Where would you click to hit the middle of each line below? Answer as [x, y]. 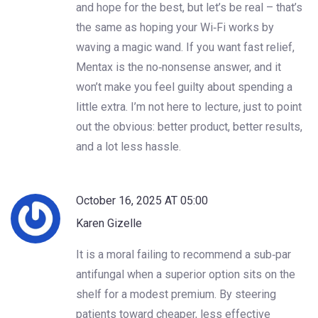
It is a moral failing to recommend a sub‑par [183, 254]
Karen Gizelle [109, 223]
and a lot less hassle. [128, 146]
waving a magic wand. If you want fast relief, [185, 47]
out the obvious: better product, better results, [189, 126]
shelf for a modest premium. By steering [176, 294]
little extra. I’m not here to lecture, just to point [189, 106]
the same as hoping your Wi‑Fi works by [175, 27]
